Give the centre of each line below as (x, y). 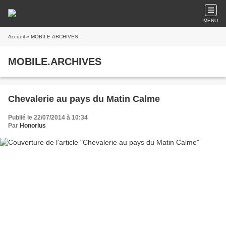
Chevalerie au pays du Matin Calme (84, 99)
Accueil (16, 37)
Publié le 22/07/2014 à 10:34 (48, 118)
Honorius (33, 126)
